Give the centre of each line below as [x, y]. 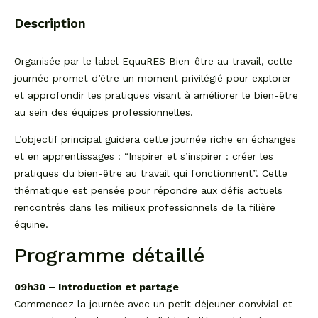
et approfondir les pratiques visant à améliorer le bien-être [156, 95]
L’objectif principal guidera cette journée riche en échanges [155, 139]
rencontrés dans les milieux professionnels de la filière [145, 208]
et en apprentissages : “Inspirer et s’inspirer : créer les [144, 157]
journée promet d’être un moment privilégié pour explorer [153, 78]
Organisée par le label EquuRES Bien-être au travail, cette [153, 61]
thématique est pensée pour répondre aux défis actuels [148, 191]
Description [50, 23]
